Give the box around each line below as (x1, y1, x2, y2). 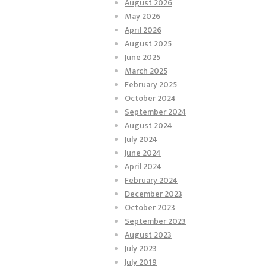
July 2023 (125, 241, 157, 255)
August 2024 (125, 118, 172, 132)
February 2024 (125, 173, 178, 187)
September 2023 (125, 214, 186, 228)
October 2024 (125, 91, 176, 105)
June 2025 (125, 50, 160, 64)
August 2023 (125, 227, 172, 242)
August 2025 (125, 36, 172, 50)
